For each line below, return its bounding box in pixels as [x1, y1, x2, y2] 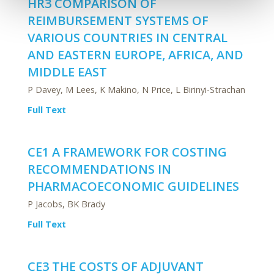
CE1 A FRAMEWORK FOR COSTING [28, 144, 227, 160]
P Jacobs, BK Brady [28, 198, 105, 210]
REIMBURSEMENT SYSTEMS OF [28, 12, 209, 29]
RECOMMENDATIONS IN [28, 161, 171, 177]
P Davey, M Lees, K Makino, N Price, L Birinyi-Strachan [28, 84, 245, 95]
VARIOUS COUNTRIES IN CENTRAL [28, 29, 228, 46]
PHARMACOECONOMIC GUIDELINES [28, 178, 239, 194]
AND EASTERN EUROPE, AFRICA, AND [28, 46, 243, 63]
